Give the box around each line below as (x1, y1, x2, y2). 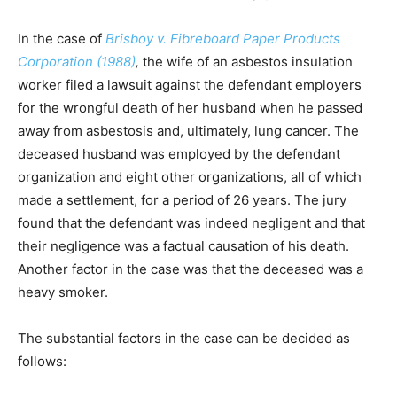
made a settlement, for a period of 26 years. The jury (18, 191, 346, 208)
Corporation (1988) (18, 52, 136, 70)
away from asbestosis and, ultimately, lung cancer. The (18, 121, 359, 139)
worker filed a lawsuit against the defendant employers (18, 75, 362, 93)
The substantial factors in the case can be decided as (18, 329, 350, 346)
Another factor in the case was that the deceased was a (18, 260, 363, 277)
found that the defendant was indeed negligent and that (18, 214, 365, 231)
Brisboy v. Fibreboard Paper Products (105, 29, 340, 47)
